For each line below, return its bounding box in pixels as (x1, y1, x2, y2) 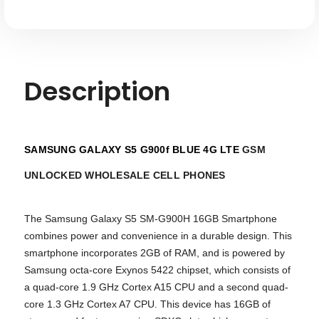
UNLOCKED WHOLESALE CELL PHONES (24, 169, 226, 181)
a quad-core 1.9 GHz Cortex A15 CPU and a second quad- (24, 281, 288, 293)
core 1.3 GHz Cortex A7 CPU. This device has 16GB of (24, 298, 271, 310)
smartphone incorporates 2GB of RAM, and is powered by (24, 246, 285, 258)
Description (24, 73, 170, 110)
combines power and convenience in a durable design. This (24, 229, 292, 241)
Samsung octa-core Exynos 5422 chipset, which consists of (24, 263, 291, 276)
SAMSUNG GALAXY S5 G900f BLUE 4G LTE (24, 143, 242, 155)
